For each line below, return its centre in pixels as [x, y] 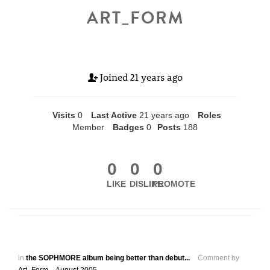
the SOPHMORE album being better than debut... [108, 258]
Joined [114, 77]
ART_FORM [135, 18]
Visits [64, 115]
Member [88, 127]
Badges [128, 127]
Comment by [218, 258]
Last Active [114, 115]
